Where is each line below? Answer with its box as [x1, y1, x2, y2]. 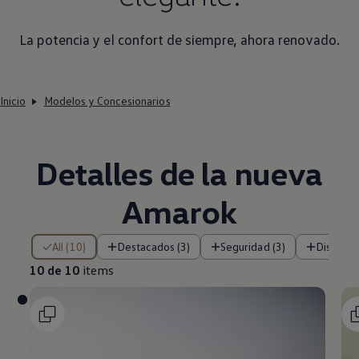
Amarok [121, 192, 237, 232]
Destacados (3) [124, 240, 191, 254]
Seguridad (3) [226, 240, 285, 254]
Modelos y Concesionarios [43, 94, 171, 108]
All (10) [58, 240, 86, 254]
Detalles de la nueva [36, 153, 323, 193]
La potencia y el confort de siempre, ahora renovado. [18, 30, 340, 49]
